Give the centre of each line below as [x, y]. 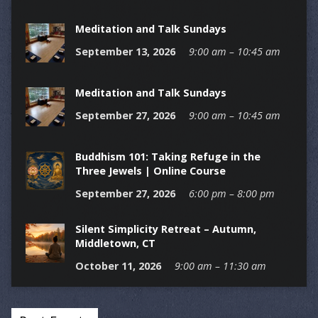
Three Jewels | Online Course [150, 171]
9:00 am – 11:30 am [220, 266]
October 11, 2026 [118, 266]
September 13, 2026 [125, 52]
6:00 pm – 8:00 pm [231, 194]
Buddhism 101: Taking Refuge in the [168, 157]
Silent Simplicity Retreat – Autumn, [165, 229]
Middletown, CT [115, 243]
